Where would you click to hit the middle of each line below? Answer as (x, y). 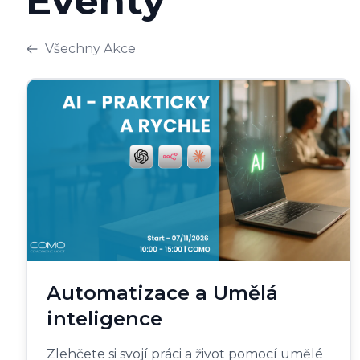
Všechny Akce (90, 48)
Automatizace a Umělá (162, 292)
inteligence (104, 318)
